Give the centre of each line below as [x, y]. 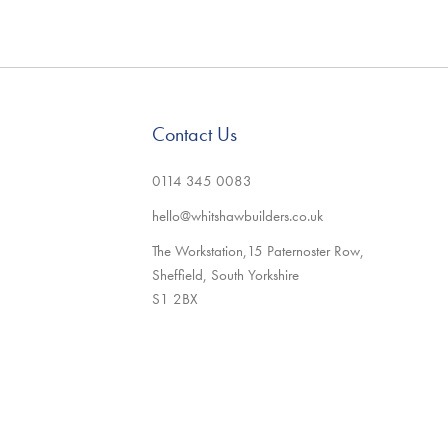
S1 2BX [174, 299]
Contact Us [194, 134]
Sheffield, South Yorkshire [225, 275]
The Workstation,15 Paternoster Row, [257, 251]
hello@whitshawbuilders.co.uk [237, 216]
